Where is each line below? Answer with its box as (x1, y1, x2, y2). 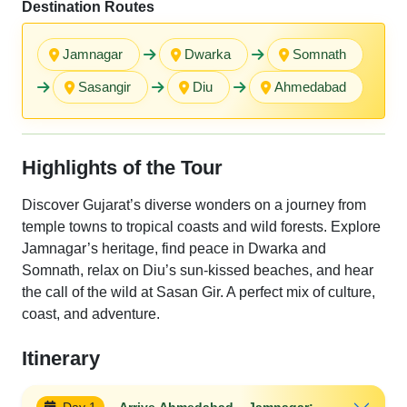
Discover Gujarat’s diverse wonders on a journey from (22, 197, 366, 213)
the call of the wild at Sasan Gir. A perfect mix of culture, (22, 284, 375, 300)
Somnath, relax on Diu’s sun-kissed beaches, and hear (22, 263, 373, 278)
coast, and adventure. (22, 306, 160, 322)
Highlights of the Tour (22, 156, 223, 179)
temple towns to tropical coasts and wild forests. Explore (22, 219, 381, 234)
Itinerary (22, 347, 100, 370)
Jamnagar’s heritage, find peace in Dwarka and (22, 241, 326, 256)
